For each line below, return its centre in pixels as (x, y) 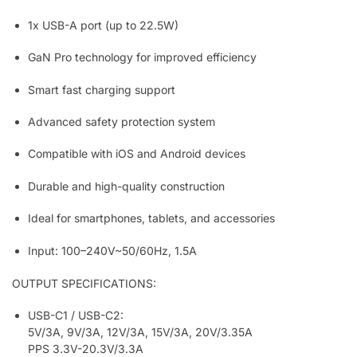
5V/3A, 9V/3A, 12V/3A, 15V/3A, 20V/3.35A (140, 332)
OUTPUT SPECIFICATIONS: (84, 283)
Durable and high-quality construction (126, 186)
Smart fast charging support (102, 89)
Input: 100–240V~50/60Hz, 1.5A (112, 250)
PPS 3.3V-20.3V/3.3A (86, 349)
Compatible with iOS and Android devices (137, 154)
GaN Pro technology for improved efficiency (142, 57)
